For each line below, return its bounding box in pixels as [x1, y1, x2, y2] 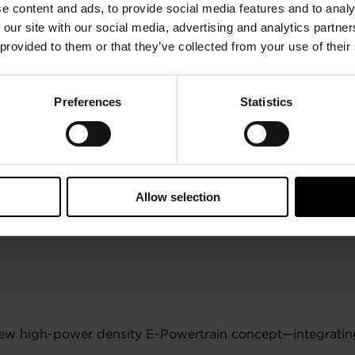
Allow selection [135, 190, 220, 204]
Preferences [54, 95, 122, 109]
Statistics [240, 95, 292, 109]
